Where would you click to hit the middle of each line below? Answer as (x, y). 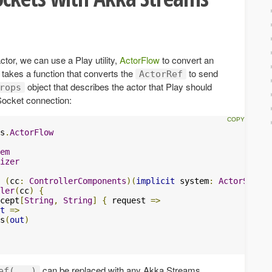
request (129, 200)
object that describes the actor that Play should (118, 86)
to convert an (187, 59)
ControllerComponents (78, 181)
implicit (155, 181)
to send (202, 73)
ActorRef (161, 74)
